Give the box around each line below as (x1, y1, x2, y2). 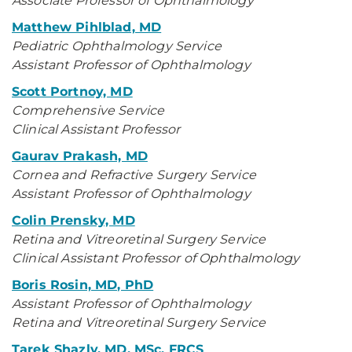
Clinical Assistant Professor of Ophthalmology (12, 251, 300, 266)
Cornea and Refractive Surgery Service (12, 167, 256, 182)
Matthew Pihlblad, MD (12, 20, 162, 35)
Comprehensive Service (12, 103, 165, 118)
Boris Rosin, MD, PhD (12, 277, 154, 292)
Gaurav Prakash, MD (12, 148, 148, 163)
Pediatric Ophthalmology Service (12, 38, 222, 53)
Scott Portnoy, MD (12, 84, 133, 99)
